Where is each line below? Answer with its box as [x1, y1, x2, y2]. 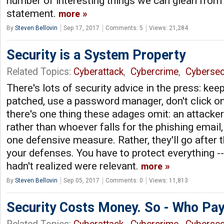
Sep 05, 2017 [63, 176, 99, 184]
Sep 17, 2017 [63, 24, 99, 31]
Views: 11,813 [149, 176, 188, 184]
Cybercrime [130, 65, 178, 77]
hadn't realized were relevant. [6, 159, 141, 172]
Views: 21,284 [149, 24, 188, 31]
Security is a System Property [6, 46, 185, 63]
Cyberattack [73, 65, 123, 77]
